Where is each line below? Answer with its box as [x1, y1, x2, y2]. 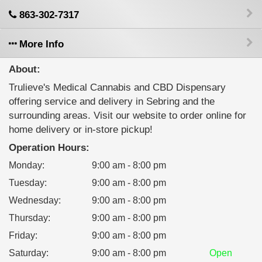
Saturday [9, 248, 46, 258]
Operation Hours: [9, 142, 89, 153]
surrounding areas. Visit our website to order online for [9, 110, 246, 121]
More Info [16, 39, 64, 50]
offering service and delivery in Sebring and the [9, 96, 215, 107]
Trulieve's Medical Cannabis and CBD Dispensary [9, 82, 226, 93]
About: [9, 64, 40, 75]
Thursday [9, 213, 48, 223]
